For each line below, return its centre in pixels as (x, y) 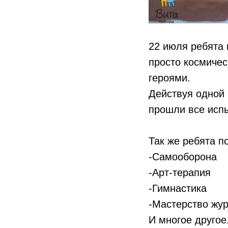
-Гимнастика (178, 188)
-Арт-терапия (180, 172)
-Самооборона (183, 156)
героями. (169, 78)
